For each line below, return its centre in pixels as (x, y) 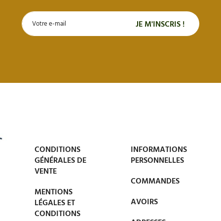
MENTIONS (53, 193)
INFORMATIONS (159, 150)
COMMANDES (155, 182)
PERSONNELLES (157, 161)
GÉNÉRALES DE (60, 161)
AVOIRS (144, 203)
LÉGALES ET (55, 203)
